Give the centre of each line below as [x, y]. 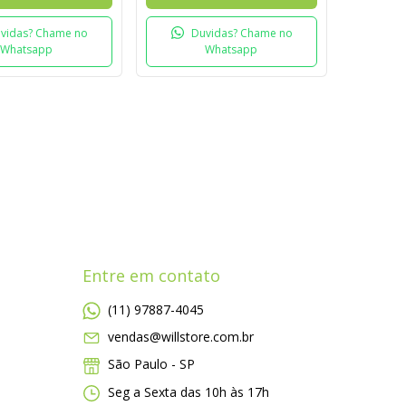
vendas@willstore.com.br [181, 337]
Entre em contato [151, 276]
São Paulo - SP [150, 364]
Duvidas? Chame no [242, 33]
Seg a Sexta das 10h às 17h [187, 391]
